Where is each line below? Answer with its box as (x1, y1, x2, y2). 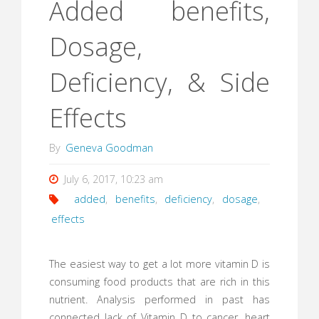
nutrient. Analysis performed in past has (48, 292, 271, 306)
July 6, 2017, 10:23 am (64, 172, 164, 186)
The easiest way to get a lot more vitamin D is (48, 256, 271, 271)
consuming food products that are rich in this (48, 274, 271, 288)
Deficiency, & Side (48, 64, 271, 100)
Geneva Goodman (65, 141, 153, 155)
